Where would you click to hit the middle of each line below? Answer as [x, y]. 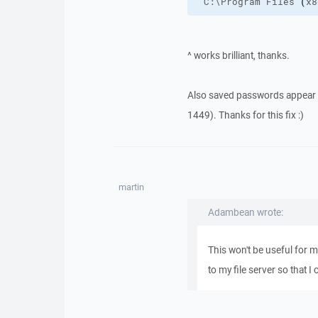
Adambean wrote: [245, 212]
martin [131, 187]
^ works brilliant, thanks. [238, 55]
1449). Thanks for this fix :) [245, 115]
